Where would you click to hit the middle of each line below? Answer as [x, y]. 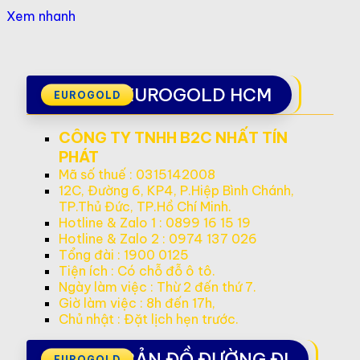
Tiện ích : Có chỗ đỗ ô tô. [137, 270]
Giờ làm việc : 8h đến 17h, [137, 303]
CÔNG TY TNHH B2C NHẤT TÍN [173, 137]
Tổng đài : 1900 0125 [124, 254]
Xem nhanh [41, 16]
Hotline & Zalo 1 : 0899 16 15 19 [155, 222]
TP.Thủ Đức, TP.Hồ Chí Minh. [145, 206]
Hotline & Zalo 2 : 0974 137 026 [158, 238]
